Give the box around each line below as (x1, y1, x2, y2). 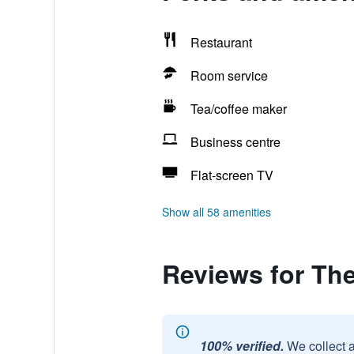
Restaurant (190, 33, 252, 51)
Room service (190, 66, 268, 85)
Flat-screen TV (190, 166, 273, 184)
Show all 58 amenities (161, 204, 271, 220)
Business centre (190, 133, 281, 151)
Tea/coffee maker (190, 100, 287, 118)
